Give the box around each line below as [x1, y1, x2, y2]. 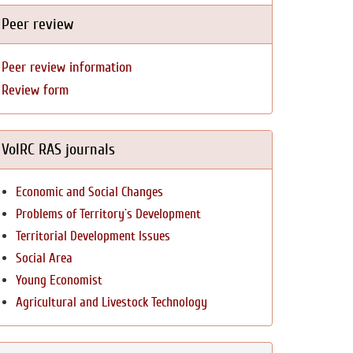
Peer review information [2, 59, 132, 76]
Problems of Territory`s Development [16, 206, 201, 221]
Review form [2, 82, 69, 98]
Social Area [16, 251, 72, 266]
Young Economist [16, 273, 102, 288]
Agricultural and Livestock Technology [16, 295, 207, 310]
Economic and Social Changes [16, 184, 163, 199]
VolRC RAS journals [2, 140, 115, 158]
